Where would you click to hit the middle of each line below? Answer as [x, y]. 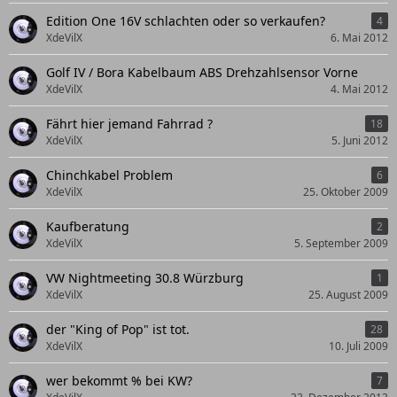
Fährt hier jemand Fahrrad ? [129, 124]
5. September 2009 [341, 243]
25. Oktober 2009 [346, 192]
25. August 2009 [348, 295]
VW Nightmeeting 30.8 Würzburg [145, 278]
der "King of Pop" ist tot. [118, 329]
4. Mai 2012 [359, 89]
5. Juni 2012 [360, 140]
